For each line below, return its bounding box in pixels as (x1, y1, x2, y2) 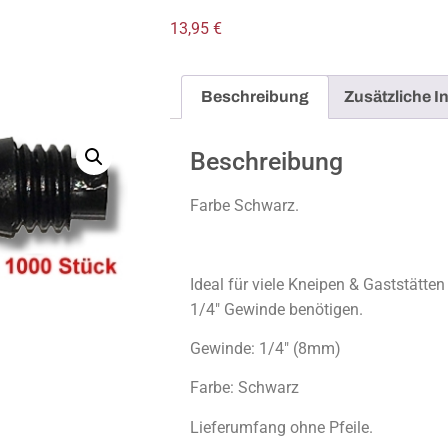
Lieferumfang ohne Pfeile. (190, 417, 373, 437)
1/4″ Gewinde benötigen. (190, 299, 363, 319)
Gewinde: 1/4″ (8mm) (190, 338, 341, 358)
